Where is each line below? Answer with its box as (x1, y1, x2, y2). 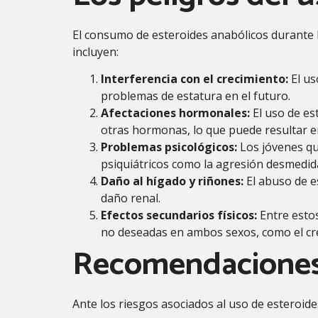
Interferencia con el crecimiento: (101, 71, 288, 87)
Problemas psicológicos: (101, 139, 237, 155)
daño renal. (101, 190, 160, 207)
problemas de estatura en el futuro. (101, 88, 290, 104)
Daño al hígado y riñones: (101, 173, 243, 190)
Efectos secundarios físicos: (101, 207, 257, 224)
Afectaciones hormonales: (101, 105, 250, 121)
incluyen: (72, 43, 119, 60)
